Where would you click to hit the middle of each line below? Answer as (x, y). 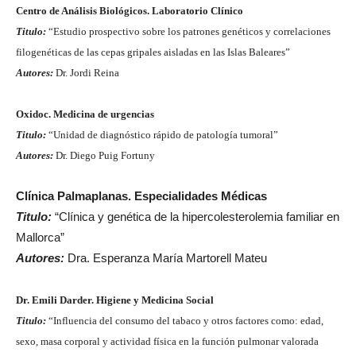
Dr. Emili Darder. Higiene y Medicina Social (115, 300)
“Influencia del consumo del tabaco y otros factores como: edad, (185, 321)
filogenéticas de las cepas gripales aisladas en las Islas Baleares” (153, 52)
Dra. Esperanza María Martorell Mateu (166, 258)
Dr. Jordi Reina (86, 73)
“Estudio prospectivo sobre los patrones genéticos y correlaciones (188, 31)
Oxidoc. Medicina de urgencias (85, 114)
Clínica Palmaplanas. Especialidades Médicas (141, 196)
